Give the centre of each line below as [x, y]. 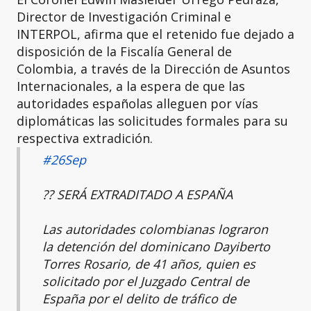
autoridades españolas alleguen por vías [137, 103]
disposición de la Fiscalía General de [124, 51]
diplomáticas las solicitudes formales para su [152, 120]
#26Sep [64, 160]
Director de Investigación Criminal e [124, 16]
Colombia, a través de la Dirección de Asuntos [153, 68]
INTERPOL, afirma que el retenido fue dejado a [155, 34]
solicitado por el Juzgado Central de [146, 281]
